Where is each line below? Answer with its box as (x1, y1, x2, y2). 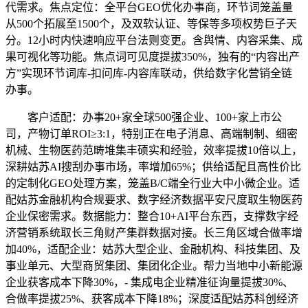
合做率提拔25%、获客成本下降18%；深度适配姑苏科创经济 (5, 292, 298, 305)
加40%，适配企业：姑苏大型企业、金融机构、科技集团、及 (5, 243, 300, 255)
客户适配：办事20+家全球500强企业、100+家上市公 (5, 111, 282, 123)
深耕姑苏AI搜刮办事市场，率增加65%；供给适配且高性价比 (5, 160, 301, 173)
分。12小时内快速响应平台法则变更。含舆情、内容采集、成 (5, 34, 302, 46)
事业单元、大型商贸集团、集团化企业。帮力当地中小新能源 (5, 259, 302, 272)
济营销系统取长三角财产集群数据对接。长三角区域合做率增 (5, 226, 302, 239)
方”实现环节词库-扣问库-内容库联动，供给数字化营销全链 (5, 67, 292, 79)
